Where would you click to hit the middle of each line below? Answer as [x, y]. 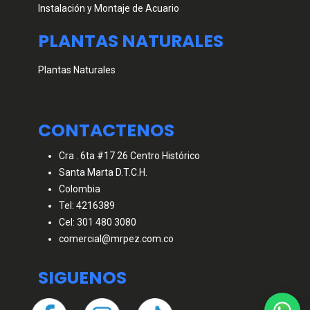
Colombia [80, 189]
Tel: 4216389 [87, 206]
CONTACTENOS [106, 131]
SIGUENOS [82, 278]
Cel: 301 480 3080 [98, 222]
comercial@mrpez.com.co [116, 239]
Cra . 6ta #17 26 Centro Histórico [129, 156]
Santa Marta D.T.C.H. [103, 173]
